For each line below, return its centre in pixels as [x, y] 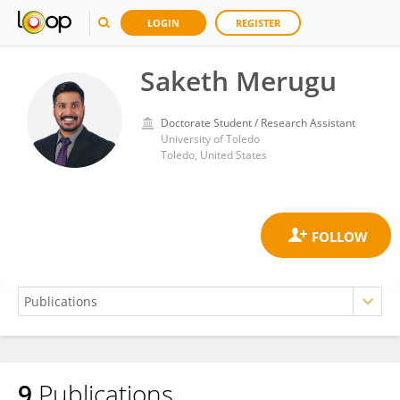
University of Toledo [210, 139]
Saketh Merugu [238, 81]
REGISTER [258, 23]
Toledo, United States [214, 155]
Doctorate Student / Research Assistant [258, 123]
